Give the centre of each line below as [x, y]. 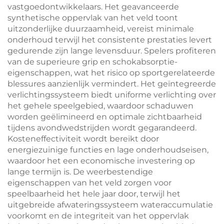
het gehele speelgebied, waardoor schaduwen [100, 106]
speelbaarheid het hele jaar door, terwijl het [94, 194]
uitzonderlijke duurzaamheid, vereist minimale [101, 29]
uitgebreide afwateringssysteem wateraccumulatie [110, 205]
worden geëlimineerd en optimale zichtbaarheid [105, 117]
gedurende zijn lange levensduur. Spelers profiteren [112, 51]
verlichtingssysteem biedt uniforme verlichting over [112, 95]
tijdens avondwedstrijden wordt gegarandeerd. [102, 128]
